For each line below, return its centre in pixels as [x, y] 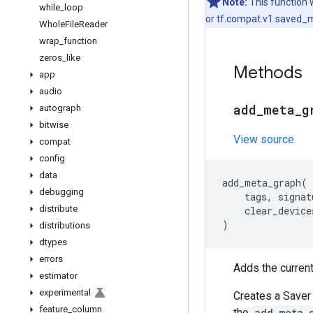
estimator [58, 276]
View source [264, 139]
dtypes [53, 242]
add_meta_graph [262, 183]
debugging [61, 192]
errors [51, 259]
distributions [65, 225]
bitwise [54, 125]
